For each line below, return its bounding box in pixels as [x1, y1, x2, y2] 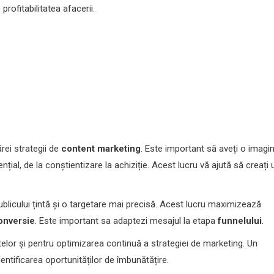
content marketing [61, 143, 141, 155]
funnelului [218, 215, 262, 227]
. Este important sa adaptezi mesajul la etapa [35, 215, 218, 227]
